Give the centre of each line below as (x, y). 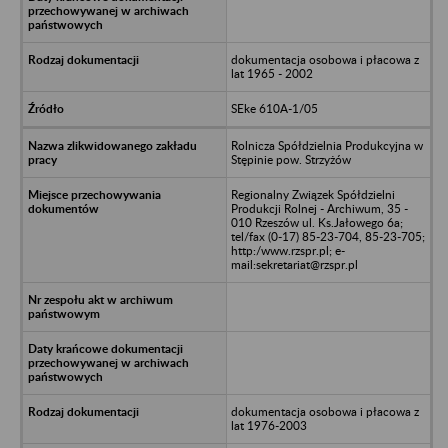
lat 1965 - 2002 (271, 73)
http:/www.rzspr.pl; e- (287, 250)
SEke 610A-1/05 (274, 108)
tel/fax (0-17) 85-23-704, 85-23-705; (327, 236)
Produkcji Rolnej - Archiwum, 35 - (319, 208)
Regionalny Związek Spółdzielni (312, 194)
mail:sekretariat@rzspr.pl (294, 264)
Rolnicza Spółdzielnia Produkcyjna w (326, 145)
